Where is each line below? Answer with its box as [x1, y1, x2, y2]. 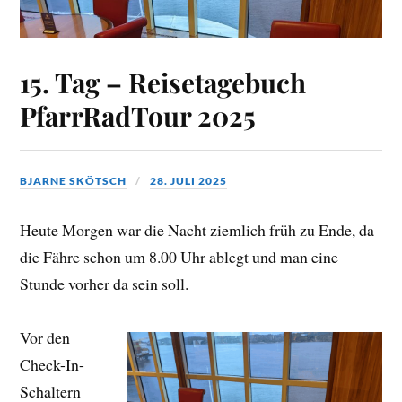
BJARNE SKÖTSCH [20, 174, 127, 188]
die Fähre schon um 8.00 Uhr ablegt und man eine [20, 246, 339, 268]
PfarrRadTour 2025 [20, 98, 257, 134]
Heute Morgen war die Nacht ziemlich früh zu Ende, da [20, 219, 375, 241]
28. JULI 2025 [150, 174, 228, 188]
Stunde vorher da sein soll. [20, 273, 189, 295]
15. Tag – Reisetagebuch [20, 65, 307, 100]
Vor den [20, 327, 71, 349]
